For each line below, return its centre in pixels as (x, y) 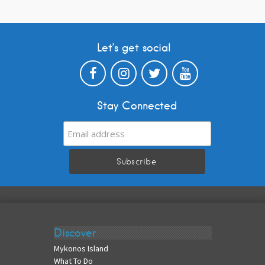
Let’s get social (134, 47)
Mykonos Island (81, 249)
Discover (75, 233)
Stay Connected (137, 105)
